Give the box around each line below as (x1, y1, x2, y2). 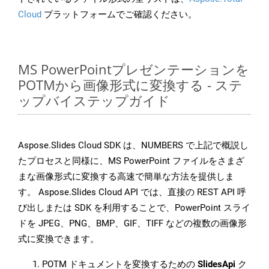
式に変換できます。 (18, 234, 99, 245)
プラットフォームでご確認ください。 (41, 9, 197, 20)
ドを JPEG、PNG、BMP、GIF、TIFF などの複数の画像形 (18, 218, 247, 229)
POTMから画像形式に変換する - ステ (18, 76, 243, 94)
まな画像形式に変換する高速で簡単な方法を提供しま (18, 171, 234, 183)
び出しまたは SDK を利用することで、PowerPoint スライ (18, 202, 250, 214)
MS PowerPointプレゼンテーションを (18, 60, 249, 79)
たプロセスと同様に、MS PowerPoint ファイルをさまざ (18, 156, 244, 167)
